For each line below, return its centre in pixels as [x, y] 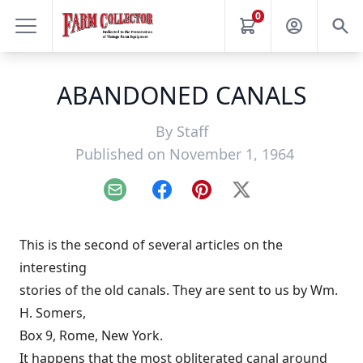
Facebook [190, 198]
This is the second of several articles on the [151, 245]
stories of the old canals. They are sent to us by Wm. [179, 290]
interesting [53, 267]
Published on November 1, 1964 [185, 154]
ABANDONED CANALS [181, 95]
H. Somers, [53, 313]
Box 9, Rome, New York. [91, 335]
